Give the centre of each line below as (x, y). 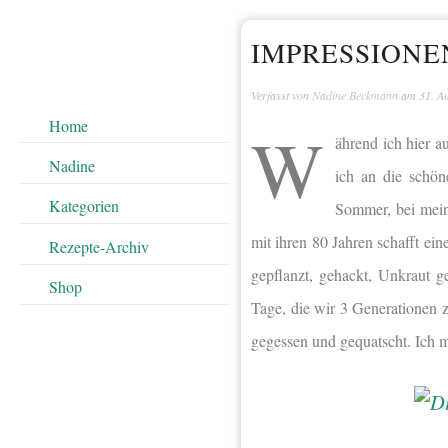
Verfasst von (281, 95)
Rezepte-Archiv (98, 246)
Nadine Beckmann (355, 95)
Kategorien (83, 206)
